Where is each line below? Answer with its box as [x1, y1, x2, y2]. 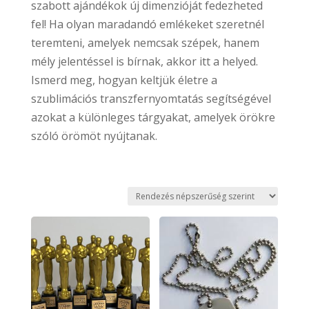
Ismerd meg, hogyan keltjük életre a [30, 72, 217, 88]
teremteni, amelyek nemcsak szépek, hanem [30, 34, 259, 50]
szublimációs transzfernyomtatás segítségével [30, 90, 271, 106]
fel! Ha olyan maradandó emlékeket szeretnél [30, 16, 264, 32]
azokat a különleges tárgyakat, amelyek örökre [30, 109, 275, 125]
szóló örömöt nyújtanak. [30, 128, 157, 143]
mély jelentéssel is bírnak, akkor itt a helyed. [30, 53, 258, 69]
